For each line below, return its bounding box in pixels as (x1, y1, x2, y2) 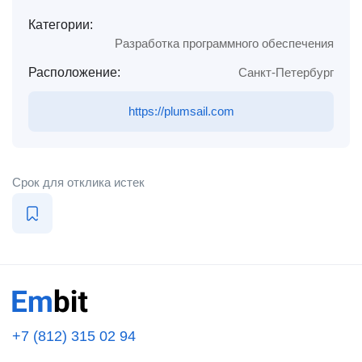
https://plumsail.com (128, 104, 234, 118)
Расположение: (28, 65, 120, 79)
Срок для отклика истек (12, 175, 145, 189)
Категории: (28, 18, 93, 32)
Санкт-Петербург (238, 65, 334, 79)
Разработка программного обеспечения (115, 36, 334, 50)
